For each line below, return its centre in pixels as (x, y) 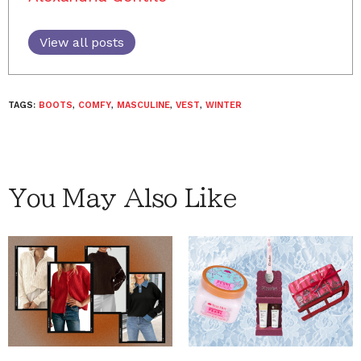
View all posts (82, 42)
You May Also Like (122, 198)
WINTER (224, 105)
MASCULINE (143, 105)
